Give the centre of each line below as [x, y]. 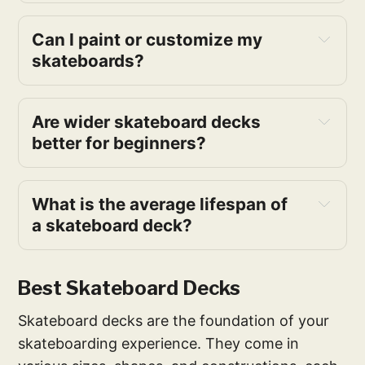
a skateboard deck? [112, 226]
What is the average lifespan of [160, 204]
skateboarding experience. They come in [159, 344]
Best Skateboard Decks [129, 288]
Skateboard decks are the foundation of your [174, 321]
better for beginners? [119, 143]
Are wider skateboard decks [147, 122]
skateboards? [88, 61]
